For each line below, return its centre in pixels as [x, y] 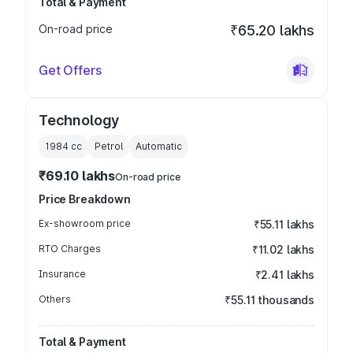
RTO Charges [70, 249]
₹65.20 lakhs [272, 30]
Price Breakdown [85, 199]
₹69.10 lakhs [77, 176]
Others [55, 299]
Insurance [62, 274]
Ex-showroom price [85, 223]
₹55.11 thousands [269, 300]
